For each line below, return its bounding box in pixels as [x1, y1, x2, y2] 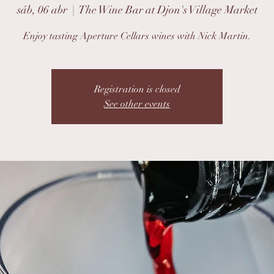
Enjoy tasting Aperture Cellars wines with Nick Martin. [23, 30, 251, 42]
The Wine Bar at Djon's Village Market [78, 3, 257, 17]
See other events [104, 98, 170, 110]
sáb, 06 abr [17, 3, 67, 17]
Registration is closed [94, 83, 180, 95]
